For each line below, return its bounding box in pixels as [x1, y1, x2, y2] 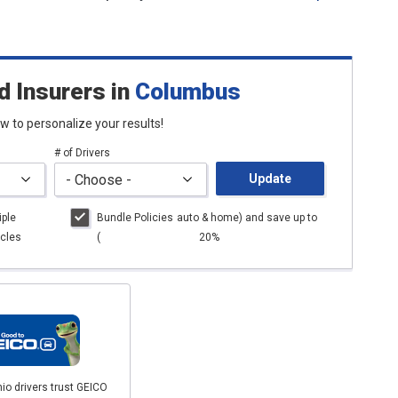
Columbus [134, 78, 241, 105]
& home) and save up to [198, 211, 317, 224]
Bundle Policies [97, 211, 174, 224]
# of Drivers [54, 147, 111, 159]
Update [249, 171, 292, 186]
